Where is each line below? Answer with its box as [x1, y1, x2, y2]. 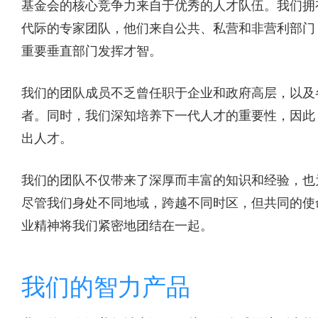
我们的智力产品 [21, 270, 191, 302]
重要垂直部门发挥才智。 [21, 42, 163, 59]
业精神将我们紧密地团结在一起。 [21, 216, 214, 234]
